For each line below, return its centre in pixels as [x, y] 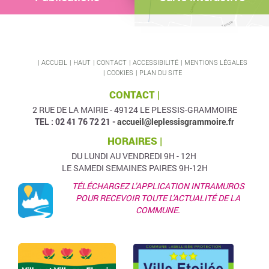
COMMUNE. [158, 210]
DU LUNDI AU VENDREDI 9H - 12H [134, 156]
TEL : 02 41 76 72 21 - [76, 122]
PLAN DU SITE [160, 72]
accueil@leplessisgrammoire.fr [176, 122]
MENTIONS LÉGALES [216, 62]
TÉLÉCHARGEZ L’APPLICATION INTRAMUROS [158, 186]
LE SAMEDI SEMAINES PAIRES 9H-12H [134, 168]
